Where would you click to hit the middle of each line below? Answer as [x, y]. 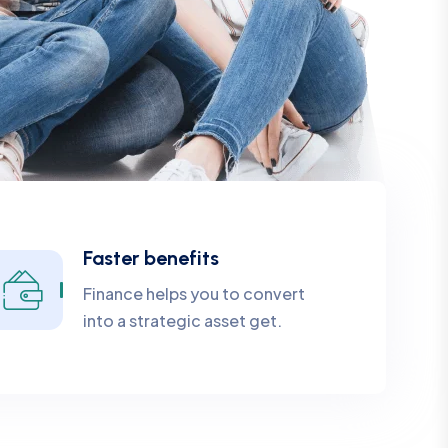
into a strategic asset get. [182, 320]
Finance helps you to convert [193, 293]
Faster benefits [150, 258]
